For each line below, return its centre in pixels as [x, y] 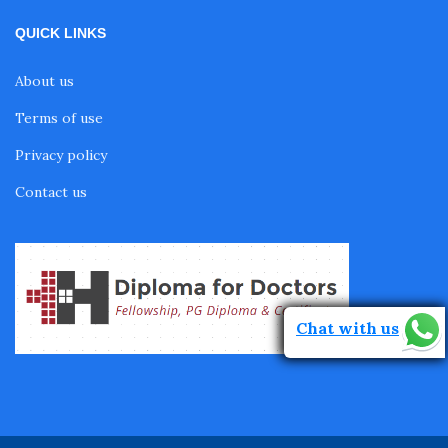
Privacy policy [61, 155]
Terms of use [59, 118]
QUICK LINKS [60, 33]
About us [44, 81]
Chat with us [347, 327]
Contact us [51, 192]
